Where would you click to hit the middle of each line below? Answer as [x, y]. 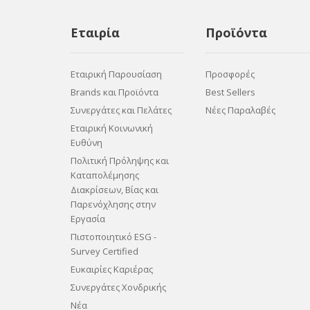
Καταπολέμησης [105, 175]
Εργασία [88, 219]
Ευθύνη [86, 143]
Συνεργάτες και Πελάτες [121, 110]
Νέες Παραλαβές [240, 110]
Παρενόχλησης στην [113, 204]
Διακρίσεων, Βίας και [115, 190]
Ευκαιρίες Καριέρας [112, 269]
